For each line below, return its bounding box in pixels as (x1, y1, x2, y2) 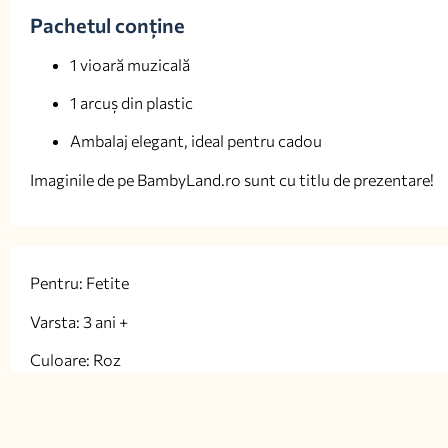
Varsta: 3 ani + (30, 311, 128, 331)
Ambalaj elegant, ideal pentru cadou (70, 131, 322, 151)
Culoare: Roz (30, 349, 121, 369)
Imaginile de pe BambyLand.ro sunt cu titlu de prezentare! (30, 169, 434, 189)
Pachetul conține (30, 12, 185, 37)
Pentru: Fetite (30, 273, 129, 293)
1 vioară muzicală (70, 54, 190, 74)
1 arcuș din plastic (70, 93, 193, 113)
